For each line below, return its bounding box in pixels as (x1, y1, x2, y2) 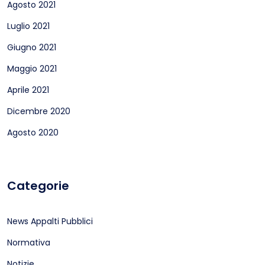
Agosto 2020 (7, 127, 59, 138)
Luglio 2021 (7, 20, 50, 32)
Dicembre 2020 (7, 105, 70, 117)
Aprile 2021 (7, 84, 49, 96)
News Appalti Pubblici (7, 215, 93, 227)
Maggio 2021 (7, 63, 57, 75)
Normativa (7, 237, 50, 248)
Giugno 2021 (7, 41, 56, 53)
